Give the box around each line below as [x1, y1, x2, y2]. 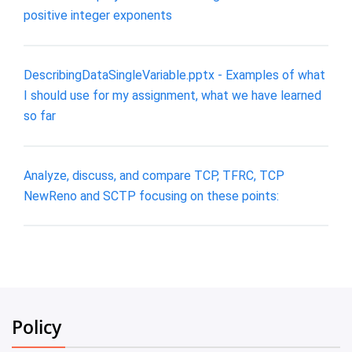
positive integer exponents [24, 8, 172, 24]
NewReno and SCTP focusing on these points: [24, 188, 279, 203]
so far [24, 108, 56, 123]
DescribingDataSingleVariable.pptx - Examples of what [24, 68, 325, 82]
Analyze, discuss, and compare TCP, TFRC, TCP [24, 167, 284, 183]
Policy [12, 314, 61, 340]
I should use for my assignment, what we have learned [24, 88, 321, 103]
